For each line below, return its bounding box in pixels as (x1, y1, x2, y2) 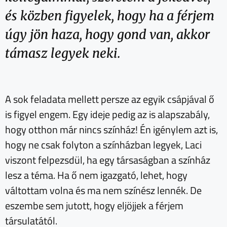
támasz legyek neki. (5, 45, 121, 61)
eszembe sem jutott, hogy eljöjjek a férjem (5, 198, 183, 214)
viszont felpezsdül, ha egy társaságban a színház (5, 152, 210, 168)
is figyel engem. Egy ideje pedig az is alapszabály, (5, 106, 210, 123)
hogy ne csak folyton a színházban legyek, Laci (5, 137, 202, 153)
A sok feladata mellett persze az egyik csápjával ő (5, 91, 214, 107)
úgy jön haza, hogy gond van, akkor (5, 26, 210, 43)
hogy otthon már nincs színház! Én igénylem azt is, (5, 122, 218, 138)
